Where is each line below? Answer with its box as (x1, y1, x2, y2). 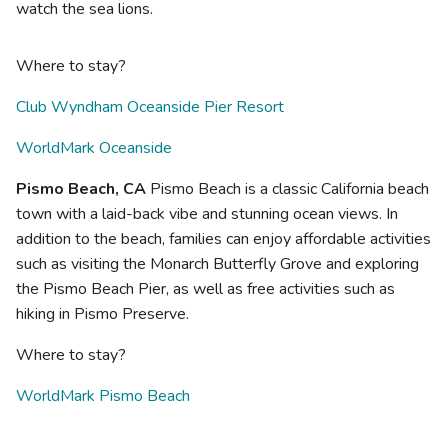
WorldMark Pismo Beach (16, 385, 190, 408)
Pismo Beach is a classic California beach (146, 178, 429, 201)
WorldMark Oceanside (16, 137, 172, 160)
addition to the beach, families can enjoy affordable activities (16, 228, 431, 251)
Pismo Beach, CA (16, 178, 146, 201)
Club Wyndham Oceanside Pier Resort (16, 96, 284, 119)
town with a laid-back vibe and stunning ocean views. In (16, 203, 398, 226)
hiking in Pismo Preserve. (16, 303, 189, 326)
